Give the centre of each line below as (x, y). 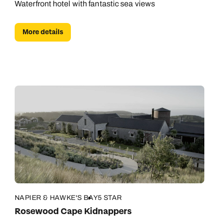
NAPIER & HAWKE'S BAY (56, 198)
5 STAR (110, 198)
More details (43, 32)
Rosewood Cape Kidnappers (73, 211)
